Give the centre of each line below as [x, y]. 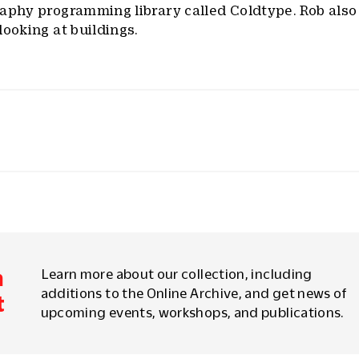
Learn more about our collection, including [176, 274]
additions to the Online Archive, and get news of [194, 293]
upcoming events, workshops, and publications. [192, 313]
